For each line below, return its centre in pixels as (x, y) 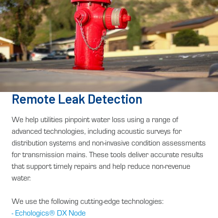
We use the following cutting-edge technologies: (88, 201)
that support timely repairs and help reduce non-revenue (101, 166)
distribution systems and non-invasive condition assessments (109, 143)
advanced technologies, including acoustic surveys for (97, 131)
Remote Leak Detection (77, 99)
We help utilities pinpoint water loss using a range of (95, 119)
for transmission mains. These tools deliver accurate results (108, 154)
